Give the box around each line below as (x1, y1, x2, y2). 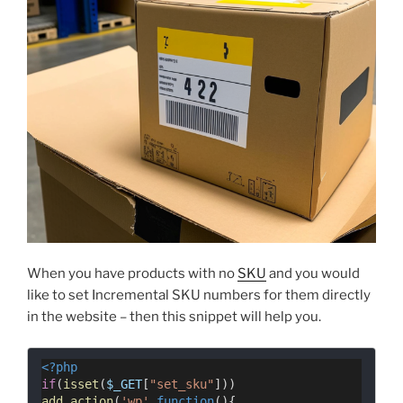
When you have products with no (27, 264, 237, 282)
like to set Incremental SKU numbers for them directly (27, 286, 371, 303)
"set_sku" (149, 377, 214, 392)
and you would (266, 264, 360, 282)
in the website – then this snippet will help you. (27, 308, 321, 325)
